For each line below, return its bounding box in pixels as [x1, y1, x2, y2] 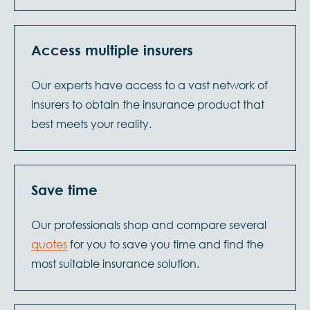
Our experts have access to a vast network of [31, 77, 268, 92]
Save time [31, 181, 98, 198]
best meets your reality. [31, 116, 152, 131]
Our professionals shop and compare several [31, 217, 266, 232]
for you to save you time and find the [67, 236, 264, 251]
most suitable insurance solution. [31, 255, 199, 271]
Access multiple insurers [31, 42, 193, 58]
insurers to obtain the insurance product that [31, 96, 264, 111]
